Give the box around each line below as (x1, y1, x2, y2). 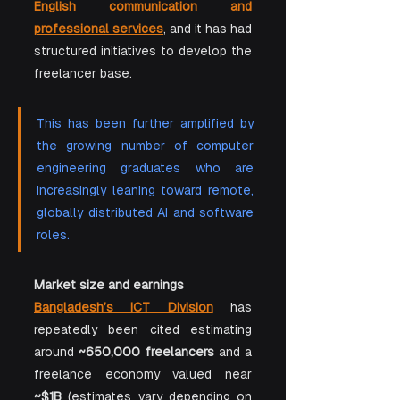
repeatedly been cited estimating (34, 321, 252, 337)
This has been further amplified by (37, 115, 254, 130)
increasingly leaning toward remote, (37, 182, 254, 197)
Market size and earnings (34, 277, 184, 292)
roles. (37, 227, 70, 242)
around (34, 344, 79, 359)
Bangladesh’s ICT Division (34, 299, 213, 314)
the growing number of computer (37, 137, 254, 153)
